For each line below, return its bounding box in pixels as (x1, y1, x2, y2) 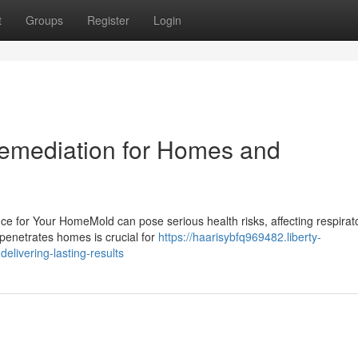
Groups (26, 12, 63, 28)
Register (87, 12, 129, 28)
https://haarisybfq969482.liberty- (158, 229, 321, 245)
